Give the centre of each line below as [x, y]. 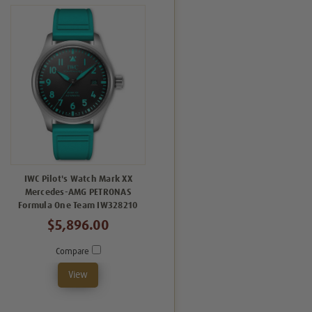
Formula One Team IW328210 [78, 205]
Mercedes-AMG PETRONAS [78, 192]
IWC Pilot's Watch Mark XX [78, 179]
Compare [73, 251]
